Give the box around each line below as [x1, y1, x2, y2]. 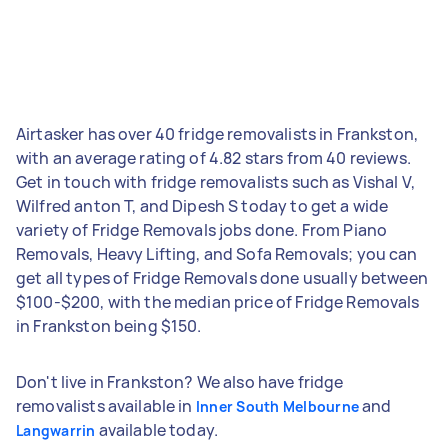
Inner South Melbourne [195, 396, 359, 416]
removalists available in [16, 394, 196, 417]
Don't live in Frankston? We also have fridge [16, 370, 344, 393]
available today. [95, 418, 219, 441]
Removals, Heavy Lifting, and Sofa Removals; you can [16, 242, 418, 265]
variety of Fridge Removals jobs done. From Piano [16, 218, 388, 241]
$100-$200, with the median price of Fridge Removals [16, 290, 420, 313]
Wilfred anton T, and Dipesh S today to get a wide [16, 194, 389, 217]
